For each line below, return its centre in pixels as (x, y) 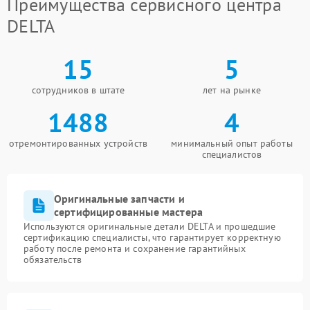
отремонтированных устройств (78, 143)
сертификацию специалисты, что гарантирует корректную (152, 237)
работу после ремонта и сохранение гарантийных (135, 248)
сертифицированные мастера (129, 212)
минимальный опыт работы (232, 143)
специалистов (232, 154)
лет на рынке (232, 90)
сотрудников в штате (78, 90)
